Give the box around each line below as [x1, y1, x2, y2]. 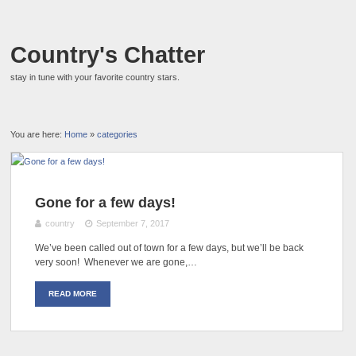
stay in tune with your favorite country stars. [10, 72, 180, 82]
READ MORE [48, 288, 98, 298]
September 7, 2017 [95, 218, 169, 228]
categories [97, 129, 138, 139]
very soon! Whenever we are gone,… [35, 256, 198, 268]
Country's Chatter [10, 42, 206, 68]
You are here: [10, 129, 65, 139]
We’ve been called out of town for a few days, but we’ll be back [35, 242, 304, 253]
